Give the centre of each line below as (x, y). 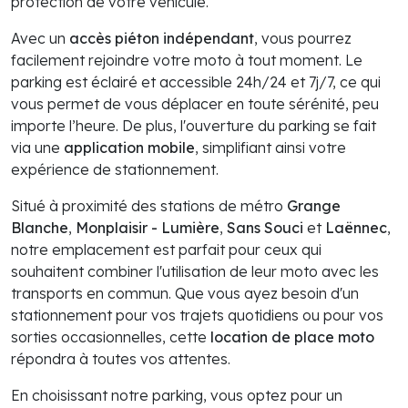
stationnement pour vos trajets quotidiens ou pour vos (197, 316)
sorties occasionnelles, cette (111, 337)
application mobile (129, 148)
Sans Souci (265, 228)
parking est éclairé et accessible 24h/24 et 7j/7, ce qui (196, 82)
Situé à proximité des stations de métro (149, 206)
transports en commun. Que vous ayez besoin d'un (185, 294)
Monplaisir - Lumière (148, 228)
